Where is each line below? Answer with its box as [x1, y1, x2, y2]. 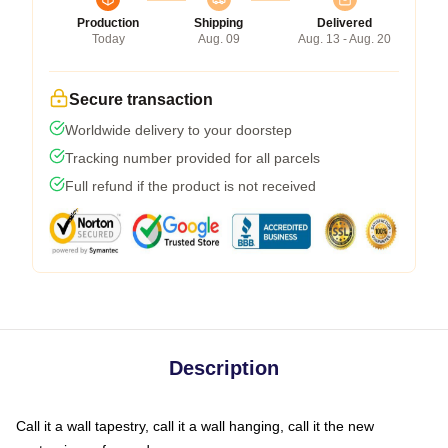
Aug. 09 [197, 31, 240, 46]
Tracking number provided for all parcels [65, 149, 320, 166]
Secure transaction [69, 90, 213, 108]
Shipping [194, 15, 243, 30]
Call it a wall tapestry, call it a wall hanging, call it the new [16, 417, 374, 434]
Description [169, 356, 279, 379]
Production [77, 15, 139, 30]
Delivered [317, 15, 372, 30]
